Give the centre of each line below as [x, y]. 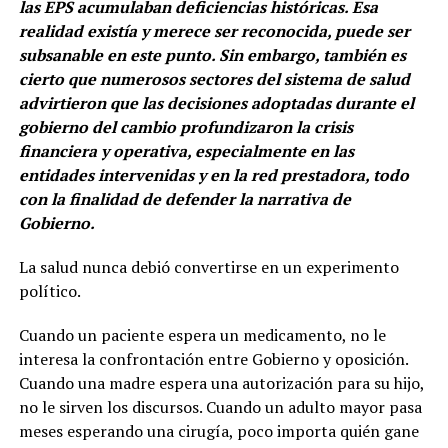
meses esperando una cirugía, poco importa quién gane [218, 431]
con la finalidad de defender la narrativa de [184, 199]
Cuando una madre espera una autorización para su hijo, [221, 383]
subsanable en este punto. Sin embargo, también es [212, 55]
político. [49, 291]
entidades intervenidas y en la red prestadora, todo [213, 175]
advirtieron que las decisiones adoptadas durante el [216, 103]
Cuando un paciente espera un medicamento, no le [202, 335]
